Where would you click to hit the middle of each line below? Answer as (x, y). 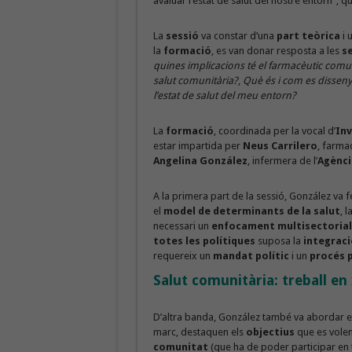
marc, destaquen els (199, 332)
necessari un (181, 226)
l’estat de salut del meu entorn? (224, 96)
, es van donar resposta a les (276, 51)
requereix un (183, 256)
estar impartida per (198, 146)
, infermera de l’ (282, 161)
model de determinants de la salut (251, 211)
